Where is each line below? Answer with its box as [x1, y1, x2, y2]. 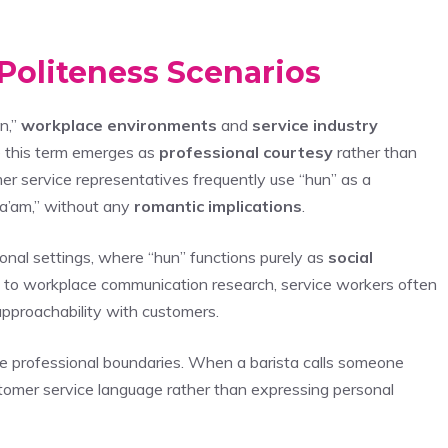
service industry [252, 114, 378, 135]
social [328, 246, 373, 267]
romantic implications [134, 195, 302, 216]
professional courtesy [159, 141, 333, 162]
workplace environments [21, 114, 217, 135]
